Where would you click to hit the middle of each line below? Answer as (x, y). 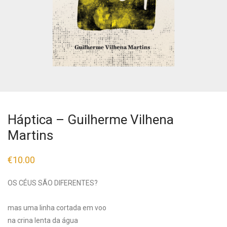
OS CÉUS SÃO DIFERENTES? (53, 183)
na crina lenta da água (43, 220)
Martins (30, 135)
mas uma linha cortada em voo (57, 208)
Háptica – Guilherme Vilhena (91, 120)
